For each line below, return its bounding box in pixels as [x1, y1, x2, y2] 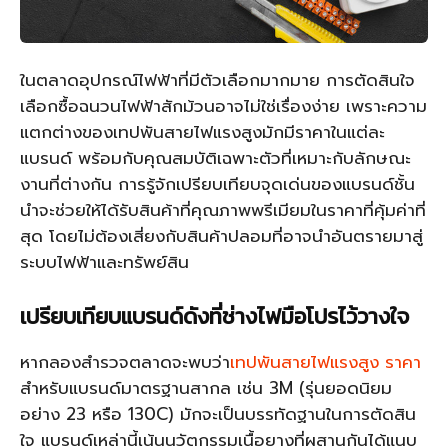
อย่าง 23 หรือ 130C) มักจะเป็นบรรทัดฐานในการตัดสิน [20, 401, 416, 427]
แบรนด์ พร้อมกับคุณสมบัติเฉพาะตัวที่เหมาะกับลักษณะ [20, 145, 411, 171]
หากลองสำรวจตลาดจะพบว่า [20, 349, 230, 375]
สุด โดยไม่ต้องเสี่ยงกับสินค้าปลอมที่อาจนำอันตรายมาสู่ [20, 223, 423, 249]
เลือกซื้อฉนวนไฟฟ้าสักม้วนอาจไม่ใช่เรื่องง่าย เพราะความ [20, 93, 427, 119]
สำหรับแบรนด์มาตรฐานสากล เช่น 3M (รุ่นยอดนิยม [20, 375, 392, 401]
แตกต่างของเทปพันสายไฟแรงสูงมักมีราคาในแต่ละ [20, 119, 385, 145]
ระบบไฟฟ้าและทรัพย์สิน [20, 249, 189, 275]
